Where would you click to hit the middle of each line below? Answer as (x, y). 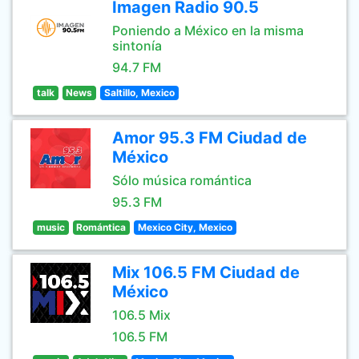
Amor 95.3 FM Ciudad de (210, 138)
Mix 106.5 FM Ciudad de (206, 272)
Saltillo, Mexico (139, 93)
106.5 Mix (141, 315)
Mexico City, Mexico (185, 227)
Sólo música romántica (182, 180)
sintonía (137, 46)
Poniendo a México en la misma (208, 30)
